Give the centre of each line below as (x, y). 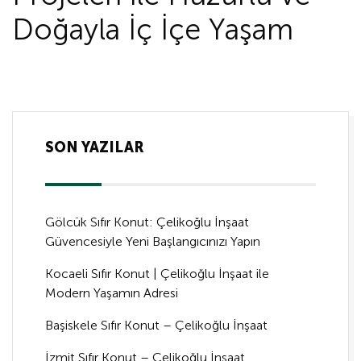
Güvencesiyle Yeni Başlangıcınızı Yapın (153, 242)
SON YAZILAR (95, 148)
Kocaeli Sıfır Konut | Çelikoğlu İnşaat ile (157, 274)
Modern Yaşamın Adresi (112, 293)
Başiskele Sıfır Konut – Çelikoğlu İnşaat (156, 326)
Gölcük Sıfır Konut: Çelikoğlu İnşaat (147, 222)
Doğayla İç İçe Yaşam (153, 30)
